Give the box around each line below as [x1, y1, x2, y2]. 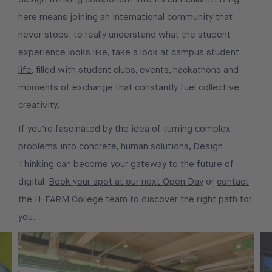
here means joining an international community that [18, 11, 233, 24]
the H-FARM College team [18, 193, 127, 206]
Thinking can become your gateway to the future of [18, 158, 234, 171]
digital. [18, 175, 49, 188]
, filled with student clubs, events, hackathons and [32, 64, 239, 76]
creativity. [18, 99, 59, 112]
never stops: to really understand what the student [18, 29, 231, 41]
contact [217, 175, 249, 188]
